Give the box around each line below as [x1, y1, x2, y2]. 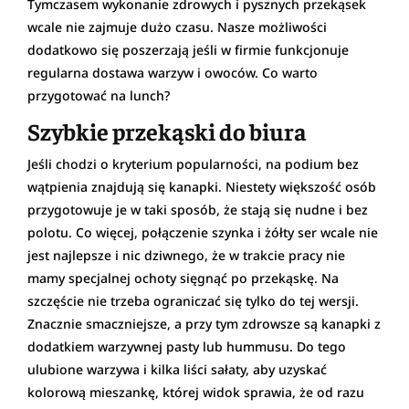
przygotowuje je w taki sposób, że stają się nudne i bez [27, 200, 368, 218]
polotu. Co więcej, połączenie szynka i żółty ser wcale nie [27, 223, 378, 241]
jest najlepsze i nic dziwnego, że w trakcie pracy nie [27, 246, 345, 264]
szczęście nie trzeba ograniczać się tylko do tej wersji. [27, 291, 359, 309]
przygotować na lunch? [27, 86, 170, 104]
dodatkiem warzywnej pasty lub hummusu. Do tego [27, 337, 346, 355]
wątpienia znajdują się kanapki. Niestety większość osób [27, 177, 376, 195]
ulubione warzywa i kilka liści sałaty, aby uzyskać [27, 360, 327, 378]
